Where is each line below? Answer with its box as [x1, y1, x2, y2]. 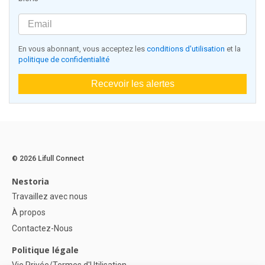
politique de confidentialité [18, 55, 109, 64]
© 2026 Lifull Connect [12, 154, 84, 163]
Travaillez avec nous [12, 192, 88, 202]
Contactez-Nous [12, 224, 73, 234]
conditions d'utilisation [147, 44, 225, 54]
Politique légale [12, 244, 79, 256]
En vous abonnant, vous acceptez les [18, 44, 147, 54]
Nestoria [12, 176, 49, 188]
